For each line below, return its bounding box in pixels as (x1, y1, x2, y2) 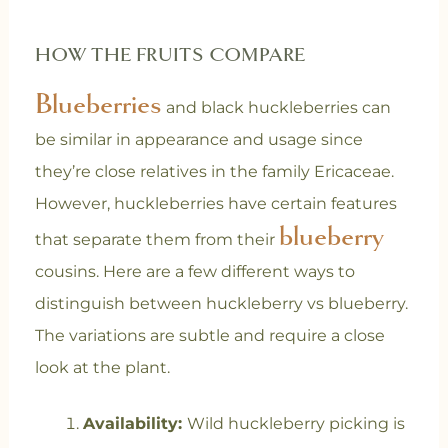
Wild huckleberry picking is (186, 414, 405, 433)
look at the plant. (34, 358, 170, 377)
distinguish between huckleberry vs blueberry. (34, 294, 408, 313)
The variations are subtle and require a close (34, 326, 385, 345)
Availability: (82, 414, 187, 433)
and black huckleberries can (161, 98, 391, 117)
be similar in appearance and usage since (34, 130, 363, 149)
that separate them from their (34, 230, 279, 249)
